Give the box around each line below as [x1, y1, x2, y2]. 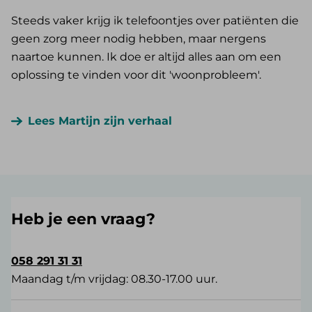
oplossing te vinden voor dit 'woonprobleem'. [11, 68, 261, 81]
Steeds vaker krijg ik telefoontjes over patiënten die [11, 13, 299, 27]
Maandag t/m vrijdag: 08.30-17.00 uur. [11, 272, 217, 286]
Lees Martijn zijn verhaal [28, 114, 172, 127]
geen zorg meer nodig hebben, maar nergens [11, 31, 266, 45]
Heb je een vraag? [11, 209, 155, 228]
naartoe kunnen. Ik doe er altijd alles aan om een [11, 49, 281, 63]
